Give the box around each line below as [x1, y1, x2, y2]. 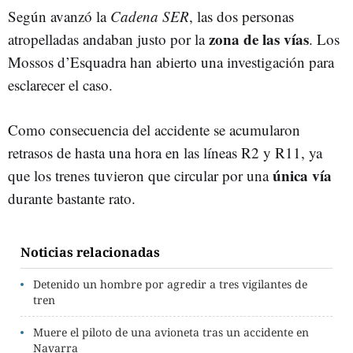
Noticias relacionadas [20, 243, 160, 261]
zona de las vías [209, 28, 309, 50]
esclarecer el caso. [8, 75, 113, 95]
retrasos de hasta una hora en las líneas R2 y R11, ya [8, 143, 322, 162]
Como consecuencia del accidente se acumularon [8, 120, 300, 139]
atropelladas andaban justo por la [8, 29, 209, 49]
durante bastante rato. [8, 188, 136, 208]
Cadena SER [110, 6, 189, 26]
